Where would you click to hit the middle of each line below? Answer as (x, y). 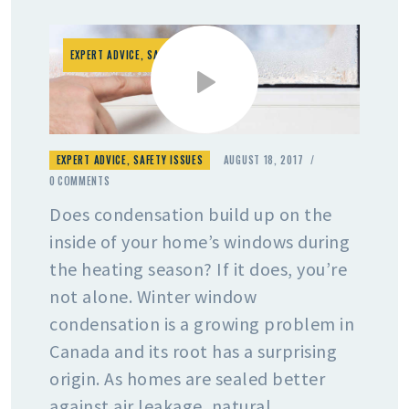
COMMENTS (84, 181)
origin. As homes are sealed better (187, 378)
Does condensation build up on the (191, 214)
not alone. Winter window (153, 296)
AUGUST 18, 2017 (263, 160)
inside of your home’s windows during (199, 241)
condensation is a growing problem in (202, 323)
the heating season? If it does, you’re (198, 268)
